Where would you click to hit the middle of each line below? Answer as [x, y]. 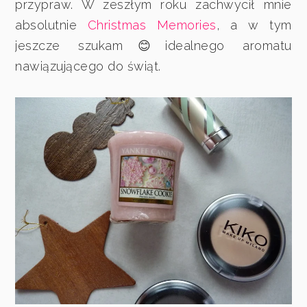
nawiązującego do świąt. [88, 66]
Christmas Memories [152, 25]
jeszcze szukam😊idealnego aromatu [153, 45]
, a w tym [254, 25]
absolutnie [51, 25]
